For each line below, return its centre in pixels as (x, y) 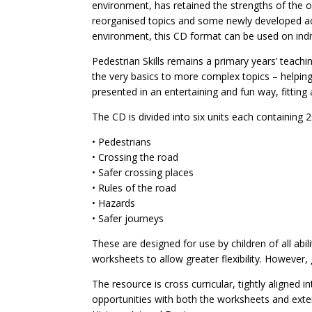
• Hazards (114, 203)
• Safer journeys (128, 218)
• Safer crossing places (143, 172)
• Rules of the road (134, 188)
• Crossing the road (135, 157)
